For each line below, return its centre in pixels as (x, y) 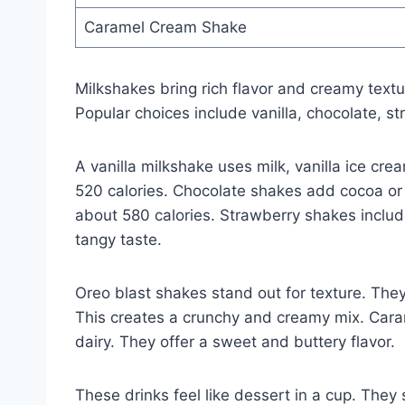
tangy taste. (118, 239)
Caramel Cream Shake (165, 27)
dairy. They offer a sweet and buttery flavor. (235, 341)
